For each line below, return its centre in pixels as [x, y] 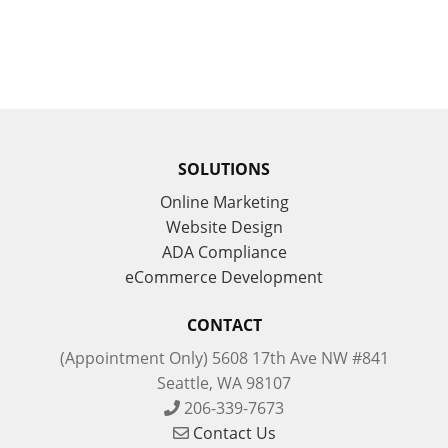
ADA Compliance [224, 252]
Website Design [224, 227]
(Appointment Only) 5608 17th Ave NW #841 [224, 357]
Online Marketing [224, 202]
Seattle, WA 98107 [224, 382]
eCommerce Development [224, 277]
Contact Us [234, 432]
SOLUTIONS [224, 169]
